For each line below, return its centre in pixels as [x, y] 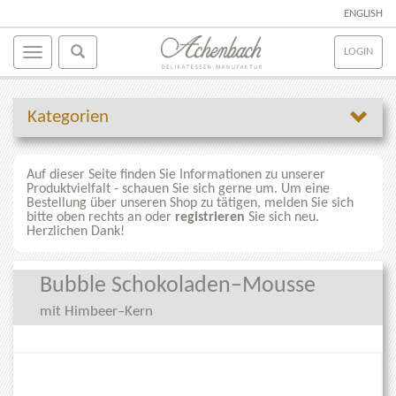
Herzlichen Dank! [76, 232]
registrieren [210, 217]
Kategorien [68, 117]
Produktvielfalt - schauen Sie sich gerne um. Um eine [178, 189]
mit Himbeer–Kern [96, 312]
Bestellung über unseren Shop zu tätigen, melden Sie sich [190, 203]
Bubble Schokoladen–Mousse [178, 286]
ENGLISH [363, 14]
